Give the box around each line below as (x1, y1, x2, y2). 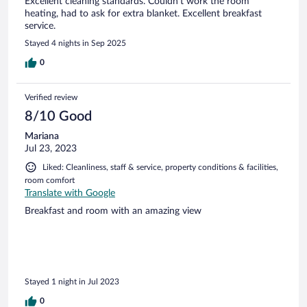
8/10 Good (25, 109, 92, 123)
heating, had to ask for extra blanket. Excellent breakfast (25, 8, 262, 19)
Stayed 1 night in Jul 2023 (25, 278, 119, 286)
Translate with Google (25, 188, 115, 198)
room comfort (25, 175, 75, 184)
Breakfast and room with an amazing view (25, 206, 201, 216)
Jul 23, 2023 (25, 143, 77, 153)
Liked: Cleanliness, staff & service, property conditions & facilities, (42, 162, 278, 171)
